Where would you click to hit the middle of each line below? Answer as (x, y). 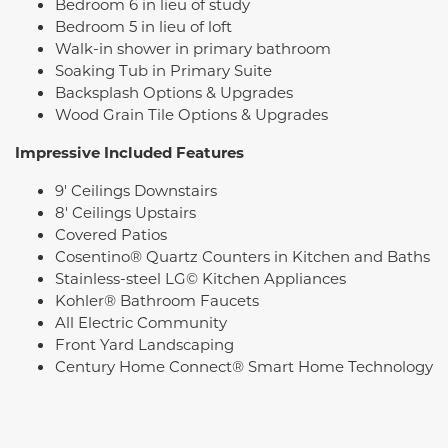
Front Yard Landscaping (144, 343)
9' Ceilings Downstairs (136, 189)
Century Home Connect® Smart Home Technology (244, 365)
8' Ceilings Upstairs (125, 211)
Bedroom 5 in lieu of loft (143, 25)
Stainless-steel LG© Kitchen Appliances (200, 277)
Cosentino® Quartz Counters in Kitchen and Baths (242, 255)
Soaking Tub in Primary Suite (163, 69)
